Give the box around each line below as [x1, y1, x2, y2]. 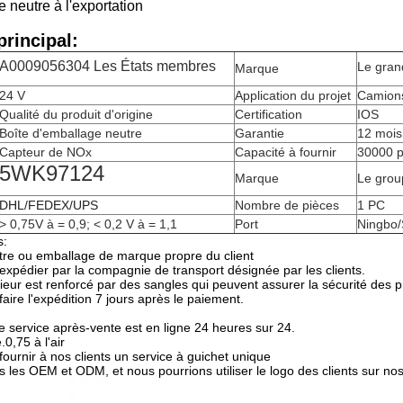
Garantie [235, 126, 284, 140]
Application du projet [235, 88, 351, 103]
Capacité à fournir [235, 145, 336, 159]
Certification [235, 107, 302, 121]
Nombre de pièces [235, 198, 339, 212]
